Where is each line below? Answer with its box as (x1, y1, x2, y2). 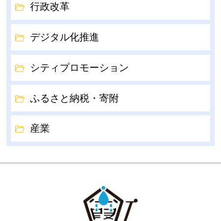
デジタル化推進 (30, 31, 100, 42)
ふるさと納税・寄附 (30, 92, 119, 104)
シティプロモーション (30, 62, 129, 73)
